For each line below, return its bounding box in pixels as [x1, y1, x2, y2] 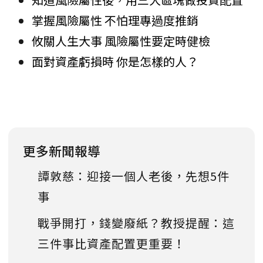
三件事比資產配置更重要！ [38, 235, 186, 252]
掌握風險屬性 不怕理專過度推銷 [32, 12, 198, 29]
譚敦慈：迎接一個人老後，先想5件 [38, 167, 230, 185]
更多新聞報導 [23, 141, 100, 160]
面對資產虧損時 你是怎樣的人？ [32, 53, 198, 70]
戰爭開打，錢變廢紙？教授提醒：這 [38, 214, 235, 232]
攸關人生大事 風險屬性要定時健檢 [32, 32, 210, 50]
